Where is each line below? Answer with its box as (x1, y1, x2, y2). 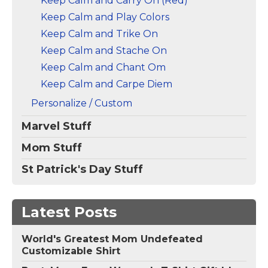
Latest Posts (22, 203, 117, 221)
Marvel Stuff (22, 119, 92, 133)
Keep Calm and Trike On (41, 28, 158, 39)
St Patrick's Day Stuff (22, 162, 143, 176)
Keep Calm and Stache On (41, 44, 167, 56)
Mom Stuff (22, 141, 82, 154)
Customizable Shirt (22, 245, 120, 257)
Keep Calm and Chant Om (41, 61, 166, 73)
